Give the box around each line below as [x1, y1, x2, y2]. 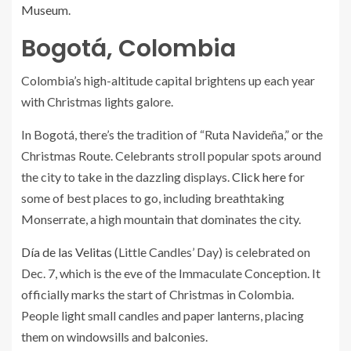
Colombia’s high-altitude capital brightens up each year [21, 73, 315, 88]
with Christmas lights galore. [21, 94, 173, 109]
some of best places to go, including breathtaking [21, 190, 284, 205]
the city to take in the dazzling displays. [21, 169, 232, 184]
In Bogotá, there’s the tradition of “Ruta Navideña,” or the [21, 127, 323, 142]
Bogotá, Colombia [21, 32, 236, 65]
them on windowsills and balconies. [21, 329, 208, 344]
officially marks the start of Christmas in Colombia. [21, 287, 294, 302]
